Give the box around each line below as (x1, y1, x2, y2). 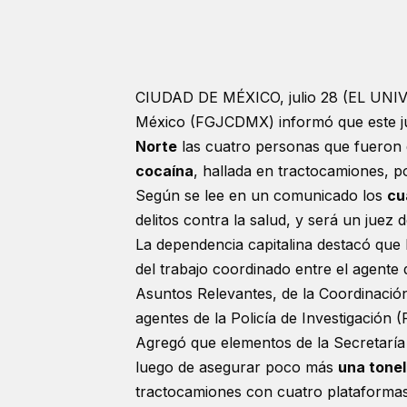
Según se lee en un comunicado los (135, 185, 387, 204)
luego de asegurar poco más (135, 357, 338, 376)
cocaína (135, 161, 194, 180)
